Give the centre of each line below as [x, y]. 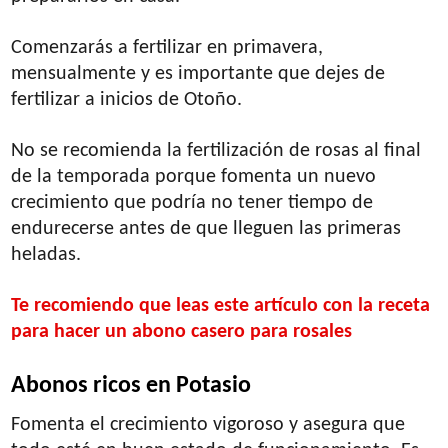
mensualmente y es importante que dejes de [198, 73]
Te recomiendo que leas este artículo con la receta [221, 305]
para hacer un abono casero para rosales [182, 331]
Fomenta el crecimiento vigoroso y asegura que [208, 424]
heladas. [46, 254]
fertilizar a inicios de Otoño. [127, 99]
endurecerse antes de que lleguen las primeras [206, 228]
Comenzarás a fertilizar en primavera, [167, 47]
